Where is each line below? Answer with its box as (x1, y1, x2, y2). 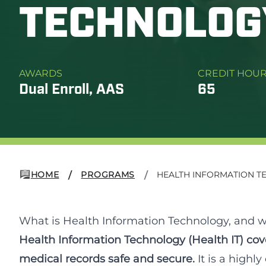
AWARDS (19, 68, 62, 79)
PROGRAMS (81, 169, 135, 180)
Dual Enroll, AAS (19, 83, 124, 97)
